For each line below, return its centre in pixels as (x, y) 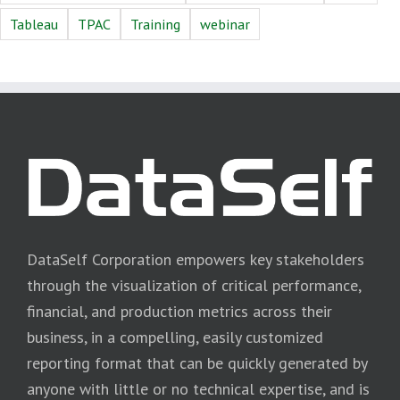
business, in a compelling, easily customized (175, 337)
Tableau (34, 25)
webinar (225, 25)
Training (155, 25)
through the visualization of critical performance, (194, 285)
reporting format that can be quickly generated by (197, 362)
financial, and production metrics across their (179, 311)
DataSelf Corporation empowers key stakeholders (196, 259)
